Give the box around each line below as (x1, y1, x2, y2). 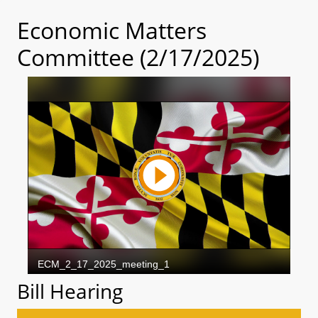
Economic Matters (17, 15, 207, 45)
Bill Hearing (17, 277, 123, 305)
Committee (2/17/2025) (17, 42, 259, 72)
